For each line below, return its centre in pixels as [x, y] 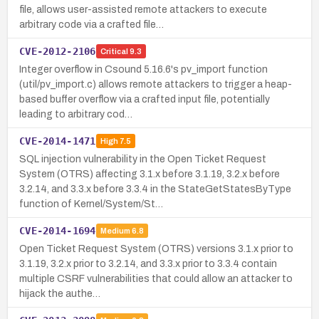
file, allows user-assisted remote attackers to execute [143, 9]
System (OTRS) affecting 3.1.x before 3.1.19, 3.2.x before [150, 174]
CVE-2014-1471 [58, 141]
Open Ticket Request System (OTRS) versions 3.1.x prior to [156, 249]
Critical [114, 52]
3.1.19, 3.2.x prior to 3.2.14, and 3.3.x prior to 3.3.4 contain [148, 263]
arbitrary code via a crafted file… [91, 24]
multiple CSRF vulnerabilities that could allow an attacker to [156, 278]
